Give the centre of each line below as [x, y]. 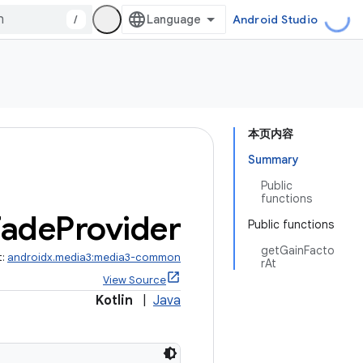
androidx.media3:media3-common [94, 257]
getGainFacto [298, 250]
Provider [118, 228]
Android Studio [275, 19]
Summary [273, 160]
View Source [135, 280]
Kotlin [114, 301]
